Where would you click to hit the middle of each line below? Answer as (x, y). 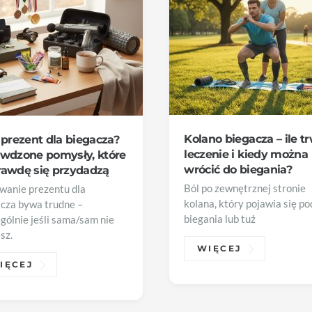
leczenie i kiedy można (246, 154)
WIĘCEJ (219, 249)
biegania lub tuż (220, 219)
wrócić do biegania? (238, 169)
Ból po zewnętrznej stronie (245, 189)
